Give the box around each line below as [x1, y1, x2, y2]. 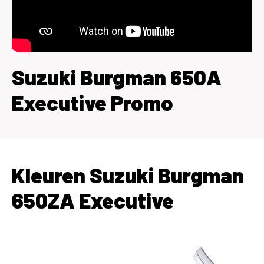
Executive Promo [12, 89, 173, 115]
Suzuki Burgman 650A [12, 64, 222, 90]
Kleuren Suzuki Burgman [12, 161, 244, 187]
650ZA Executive [12, 187, 174, 213]
